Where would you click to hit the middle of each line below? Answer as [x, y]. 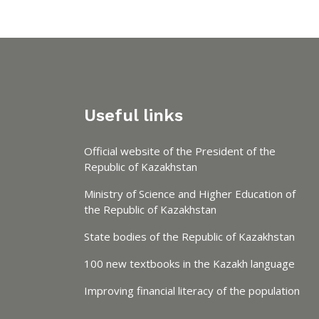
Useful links [134, 116]
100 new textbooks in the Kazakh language [189, 264]
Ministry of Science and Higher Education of [190, 194]
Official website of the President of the [180, 151]
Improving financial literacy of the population [192, 291]
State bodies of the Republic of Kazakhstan [189, 237]
